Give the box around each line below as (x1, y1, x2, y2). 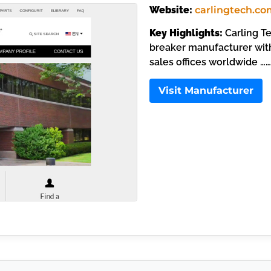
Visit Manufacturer (158, 85, 253, 97)
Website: (149, 4, 192, 16)
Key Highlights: (149, 27, 223, 39)
